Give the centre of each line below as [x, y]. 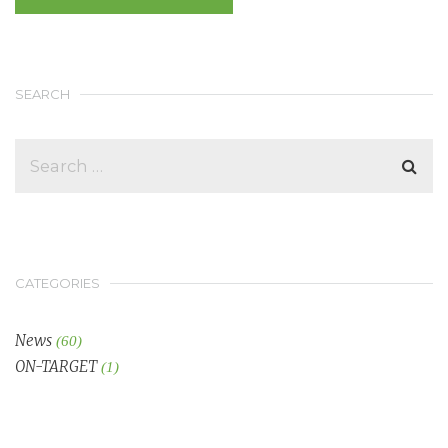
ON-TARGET [56, 366]
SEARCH [42, 93]
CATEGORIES [57, 282]
